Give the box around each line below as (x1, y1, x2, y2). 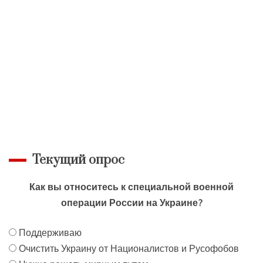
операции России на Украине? (60, 196, 203, 208)
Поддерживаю (19, 226, 82, 238)
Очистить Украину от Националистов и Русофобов (19, 242, 239, 254)
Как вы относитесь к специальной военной (29, 180, 234, 193)
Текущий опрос (32, 151, 124, 168)
